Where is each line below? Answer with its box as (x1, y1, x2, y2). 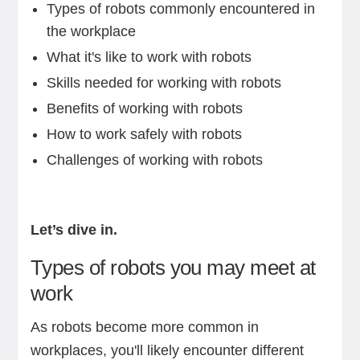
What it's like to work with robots (46, 49, 252, 65)
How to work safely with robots (46, 126, 242, 142)
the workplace (46, 23, 136, 39)
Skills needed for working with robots (46, 75, 281, 91)
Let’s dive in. (30, 222, 117, 238)
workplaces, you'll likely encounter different (30, 342, 304, 358)
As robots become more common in (30, 319, 259, 335)
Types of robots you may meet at (30, 256, 316, 280)
